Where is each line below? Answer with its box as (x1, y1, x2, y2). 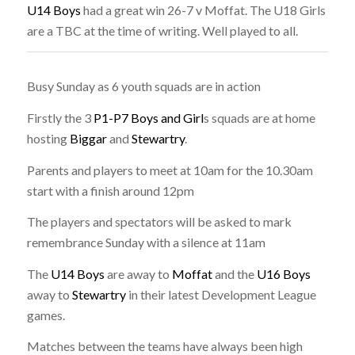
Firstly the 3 (26, 109, 94, 125)
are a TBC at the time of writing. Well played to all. (26, 22, 298, 38)
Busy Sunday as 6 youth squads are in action (26, 78, 261, 94)
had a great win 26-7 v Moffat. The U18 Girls (80, 2, 326, 17)
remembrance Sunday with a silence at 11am (26, 235, 265, 250)
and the (212, 265, 257, 281)
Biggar (69, 130, 107, 146)
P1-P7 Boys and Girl (93, 109, 204, 125)
